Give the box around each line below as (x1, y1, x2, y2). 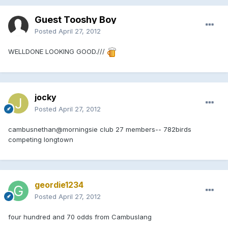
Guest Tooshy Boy (35, 14, 117, 25)
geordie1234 (35, 179, 83, 190)
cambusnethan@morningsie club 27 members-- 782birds (8, 125, 191, 133)
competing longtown (8, 135, 73, 144)
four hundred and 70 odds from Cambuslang (8, 212, 152, 221)
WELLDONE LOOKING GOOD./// (8, 47, 107, 55)
